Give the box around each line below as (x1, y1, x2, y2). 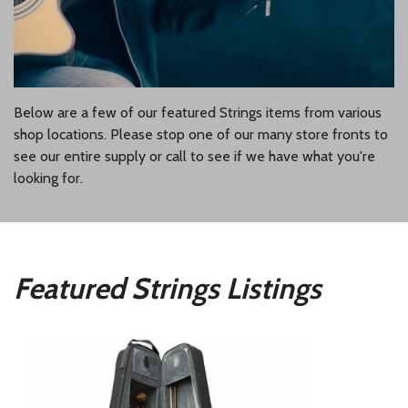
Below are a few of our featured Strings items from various (14, 104, 382, 122)
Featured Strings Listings (14, 270, 321, 306)
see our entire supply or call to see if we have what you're (14, 148, 375, 166)
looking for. (14, 169, 83, 188)
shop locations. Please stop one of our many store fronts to (14, 126, 388, 144)
